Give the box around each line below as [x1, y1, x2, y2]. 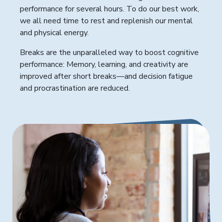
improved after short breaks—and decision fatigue [20, 71, 193, 82]
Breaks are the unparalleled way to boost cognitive [20, 47, 199, 58]
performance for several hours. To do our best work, [20, 3, 199, 15]
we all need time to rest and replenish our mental [20, 15, 193, 27]
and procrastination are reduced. [20, 83, 130, 94]
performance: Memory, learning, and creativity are [20, 59, 188, 70]
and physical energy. [20, 27, 89, 39]
